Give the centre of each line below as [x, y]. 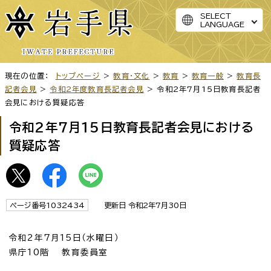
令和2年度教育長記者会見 [97, 89]
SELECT [216, 16]
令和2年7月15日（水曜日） [64, 237]
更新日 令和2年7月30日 [140, 205]
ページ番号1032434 [47, 205]
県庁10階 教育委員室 [59, 252]
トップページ [78, 75]
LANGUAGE [222, 24]
